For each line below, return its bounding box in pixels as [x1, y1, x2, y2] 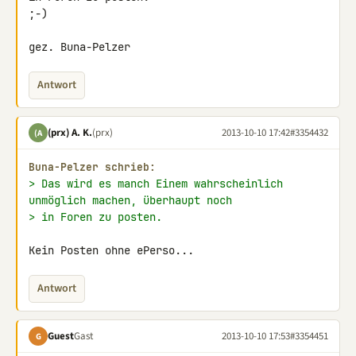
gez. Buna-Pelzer [29, 40, 130, 54]
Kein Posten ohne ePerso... [29, 243, 194, 257]
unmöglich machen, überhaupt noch [29, 193, 232, 207]
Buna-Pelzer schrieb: [29, 161, 156, 174]
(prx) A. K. [48, 125, 92, 140]
